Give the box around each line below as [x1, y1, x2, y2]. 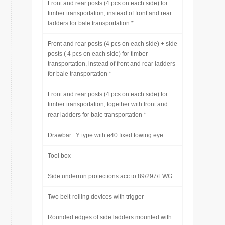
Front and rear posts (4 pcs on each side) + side [48, 40, 177, 47]
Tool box [48, 152, 71, 159]
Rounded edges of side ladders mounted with [48, 214, 172, 221]
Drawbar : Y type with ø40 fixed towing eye [48, 132, 163, 139]
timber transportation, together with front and [48, 101, 168, 108]
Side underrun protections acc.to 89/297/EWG [48, 173, 172, 180]
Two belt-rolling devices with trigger [48, 193, 144, 200]
